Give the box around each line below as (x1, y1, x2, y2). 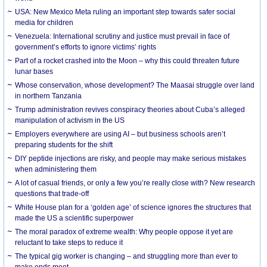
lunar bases (15, 67, 54, 76)
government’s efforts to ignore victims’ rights (15, 42, 157, 51)
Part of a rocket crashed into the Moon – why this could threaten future (15, 56, 240, 65)
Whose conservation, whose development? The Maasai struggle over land (15, 80, 255, 89)
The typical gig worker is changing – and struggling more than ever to (15, 252, 238, 260)
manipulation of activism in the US (15, 116, 125, 125)
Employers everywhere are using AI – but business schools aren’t (15, 129, 226, 138)
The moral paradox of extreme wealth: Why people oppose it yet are (15, 227, 234, 236)
